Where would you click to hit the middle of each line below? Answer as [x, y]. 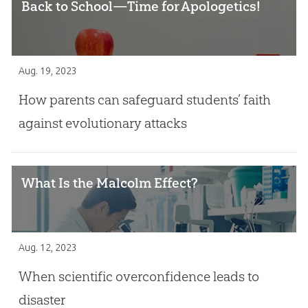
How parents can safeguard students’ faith [144, 100]
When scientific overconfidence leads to [139, 277]
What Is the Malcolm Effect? [110, 183]
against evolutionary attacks [102, 123]
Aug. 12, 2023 [47, 247]
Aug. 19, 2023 [47, 70]
